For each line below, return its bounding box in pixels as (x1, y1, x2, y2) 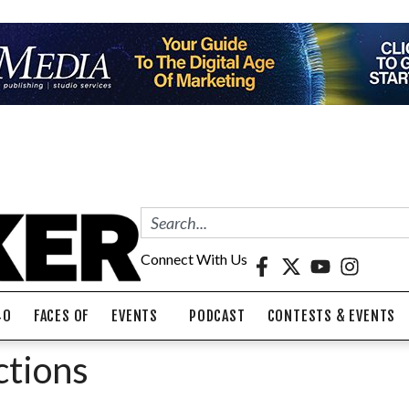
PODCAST (189, 306, 246, 325)
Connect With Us (141, 249, 247, 267)
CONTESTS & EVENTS (267, 306, 396, 325)
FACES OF (33, 306, 90, 325)
